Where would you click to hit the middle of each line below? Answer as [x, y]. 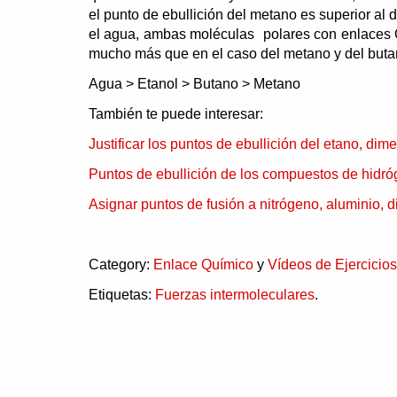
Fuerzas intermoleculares [234, 294]
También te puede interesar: [175, 113]
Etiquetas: [121, 294]
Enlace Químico [203, 264]
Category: [121, 264]
